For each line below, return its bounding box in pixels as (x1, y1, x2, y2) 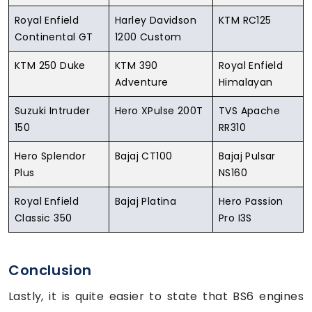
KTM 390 (115, 58, 158, 72)
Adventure (115, 75, 169, 89)
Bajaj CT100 (115, 148, 173, 163)
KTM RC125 (219, 13, 272, 27)
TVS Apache (219, 103, 281, 118)
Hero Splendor (15, 148, 86, 163)
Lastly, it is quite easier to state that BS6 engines (8, 288, 304, 304)
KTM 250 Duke (15, 58, 86, 72)
